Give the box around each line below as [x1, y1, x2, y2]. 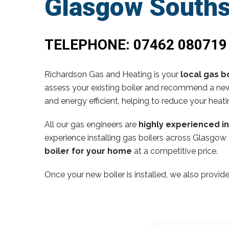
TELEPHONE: [44, 36, 133, 53]
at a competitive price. [132, 146, 218, 156]
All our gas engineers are [44, 119, 139, 129]
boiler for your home [44, 146, 132, 156]
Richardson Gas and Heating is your [44, 69, 180, 79]
